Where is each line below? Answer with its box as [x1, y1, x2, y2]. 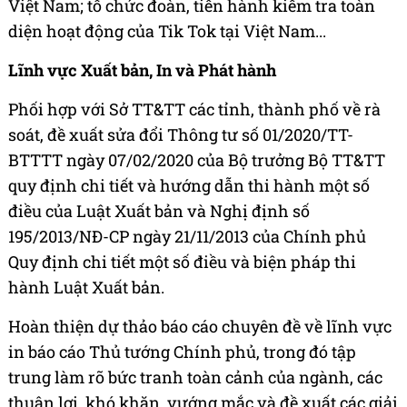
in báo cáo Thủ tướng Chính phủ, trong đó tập [8, 340, 356, 362]
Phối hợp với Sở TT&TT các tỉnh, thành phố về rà [8, 97, 381, 120]
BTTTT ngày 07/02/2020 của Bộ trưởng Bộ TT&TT [8, 148, 385, 171]
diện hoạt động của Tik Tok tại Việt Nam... [8, 19, 326, 42]
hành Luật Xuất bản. [8, 275, 164, 298]
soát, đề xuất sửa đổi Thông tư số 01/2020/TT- [8, 123, 353, 145]
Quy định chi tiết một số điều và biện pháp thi [8, 250, 356, 273]
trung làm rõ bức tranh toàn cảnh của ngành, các [8, 365, 382, 388]
